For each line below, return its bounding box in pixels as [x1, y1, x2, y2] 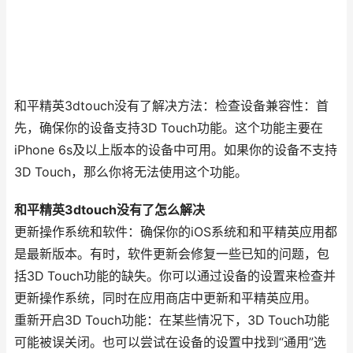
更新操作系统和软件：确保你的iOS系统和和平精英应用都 [14, 225, 337, 240]
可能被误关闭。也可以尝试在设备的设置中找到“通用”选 [14, 335, 326, 350]
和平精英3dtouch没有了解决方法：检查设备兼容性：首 [14, 98, 329, 113]
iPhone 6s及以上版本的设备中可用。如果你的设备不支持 [14, 143, 337, 158]
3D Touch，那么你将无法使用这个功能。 [14, 165, 247, 180]
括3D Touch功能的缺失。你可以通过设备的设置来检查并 [14, 269, 336, 284]
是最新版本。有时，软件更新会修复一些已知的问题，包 [14, 247, 329, 262]
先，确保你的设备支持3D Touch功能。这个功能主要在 [14, 121, 323, 136]
